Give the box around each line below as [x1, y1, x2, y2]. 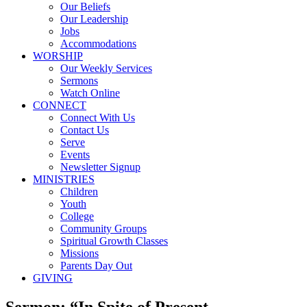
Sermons [60, 75, 98, 86]
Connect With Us [60, 112, 135, 123]
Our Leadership [60, 13, 128, 25]
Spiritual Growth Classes [60, 235, 168, 247]
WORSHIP [33, 50, 83, 62]
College [60, 210, 94, 222]
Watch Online [60, 87, 120, 99]
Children [60, 186, 98, 197]
